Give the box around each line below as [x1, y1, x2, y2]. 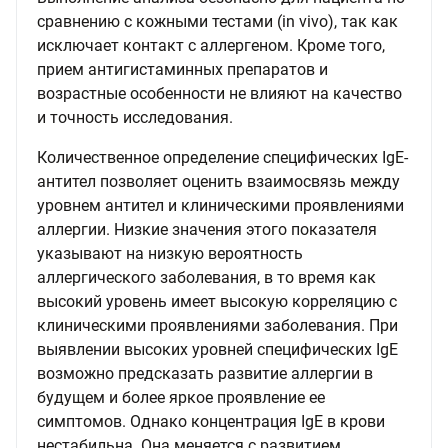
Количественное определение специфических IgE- [37, 148, 408, 167]
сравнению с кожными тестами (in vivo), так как [37, 12, 398, 31]
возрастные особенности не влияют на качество [37, 84, 402, 103]
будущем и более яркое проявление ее [37, 388, 325, 407]
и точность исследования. [37, 108, 233, 127]
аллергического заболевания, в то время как [37, 268, 376, 287]
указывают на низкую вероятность [37, 244, 303, 263]
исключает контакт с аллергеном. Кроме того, [37, 36, 385, 55]
